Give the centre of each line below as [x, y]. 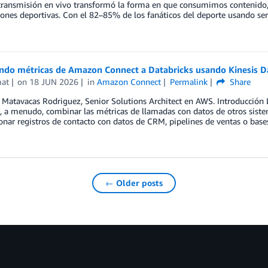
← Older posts [134, 183]
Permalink [188, 81]
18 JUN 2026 [54, 81]
